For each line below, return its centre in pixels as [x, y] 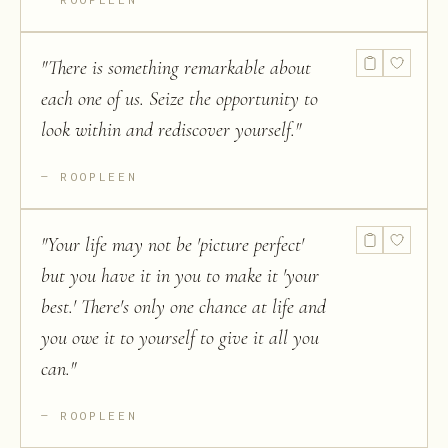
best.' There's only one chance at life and [183, 307]
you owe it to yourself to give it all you [180, 338]
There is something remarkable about [179, 68]
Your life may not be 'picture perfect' [175, 245]
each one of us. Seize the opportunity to [179, 99]
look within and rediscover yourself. [168, 130]
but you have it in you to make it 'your [180, 276]
